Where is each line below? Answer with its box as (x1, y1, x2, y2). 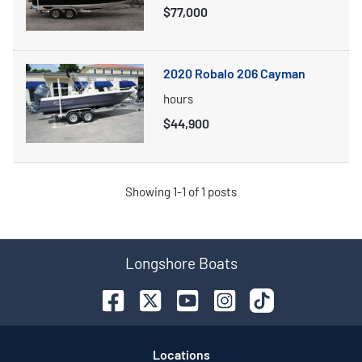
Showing (125, 183, 173, 199)
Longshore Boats (124, 253, 238, 272)
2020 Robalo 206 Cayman (163, 65, 305, 82)
